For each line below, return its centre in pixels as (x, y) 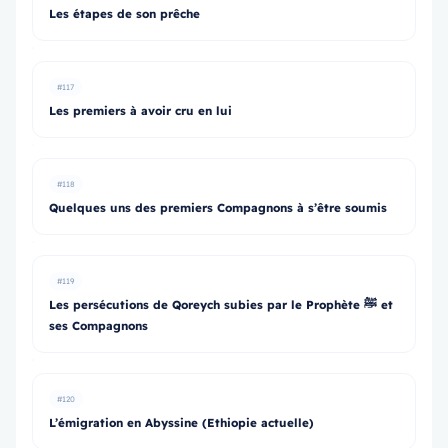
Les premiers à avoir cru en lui (140, 110)
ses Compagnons (98, 325)
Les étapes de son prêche (124, 13)
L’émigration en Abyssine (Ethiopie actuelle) (181, 422)
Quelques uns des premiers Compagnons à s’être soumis (218, 207)
